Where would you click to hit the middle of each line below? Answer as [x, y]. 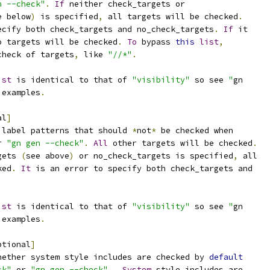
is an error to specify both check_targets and [142, 168]
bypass [156, 42]
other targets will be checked [180, 143]
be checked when [195, 130]
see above [48, 156]
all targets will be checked [171, 17]
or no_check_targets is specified [154, 156]
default [226, 257]
